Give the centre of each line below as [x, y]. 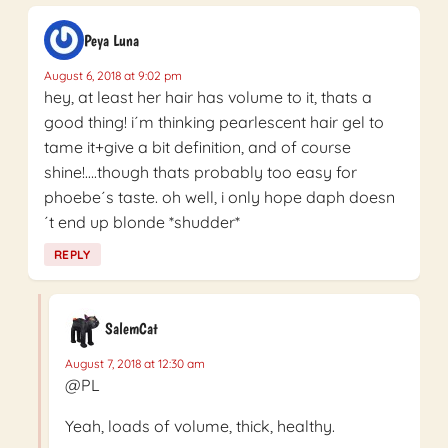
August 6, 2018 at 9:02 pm [113, 76]
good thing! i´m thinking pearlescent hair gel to [214, 122]
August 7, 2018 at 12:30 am [135, 364]
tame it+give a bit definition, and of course [197, 147]
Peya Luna [111, 40]
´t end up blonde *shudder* [142, 222]
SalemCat [131, 328]
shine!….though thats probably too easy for [200, 172]
